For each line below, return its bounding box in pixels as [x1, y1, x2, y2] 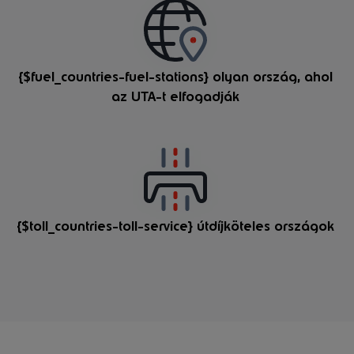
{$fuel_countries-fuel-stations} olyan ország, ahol [17, 68, 333, 85]
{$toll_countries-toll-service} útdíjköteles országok [16, 218, 334, 235]
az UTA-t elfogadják [111, 88, 239, 105]
